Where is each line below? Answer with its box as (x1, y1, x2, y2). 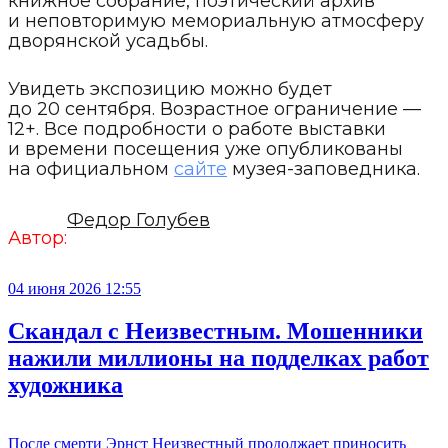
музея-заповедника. (227, 158, 420, 181)
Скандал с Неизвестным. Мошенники (8, 318, 423, 345)
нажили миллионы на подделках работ (8, 345, 429, 372)
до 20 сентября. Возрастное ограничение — (8, 98, 421, 121)
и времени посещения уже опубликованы (8, 138, 403, 161)
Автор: (8, 227, 67, 250)
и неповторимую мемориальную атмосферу (8, 10, 424, 33)
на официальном (8, 158, 174, 181)
